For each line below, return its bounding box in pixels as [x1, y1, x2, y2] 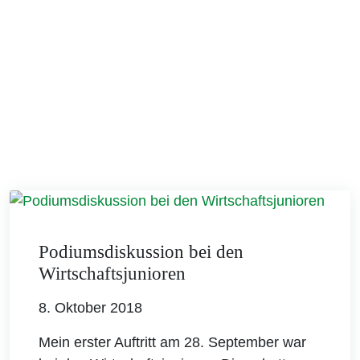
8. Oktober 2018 [39, 300, 142, 317]
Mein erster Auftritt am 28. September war [39, 334, 306, 351]
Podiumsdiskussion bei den [39, 242, 243, 263]
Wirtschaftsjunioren [39, 264, 186, 284]
